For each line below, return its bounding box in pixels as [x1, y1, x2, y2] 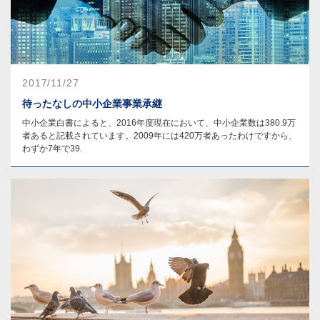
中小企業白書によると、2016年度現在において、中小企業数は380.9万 [22, 117, 296, 128]
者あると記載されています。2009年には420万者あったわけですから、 [22, 130, 297, 141]
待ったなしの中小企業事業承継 [22, 97, 162, 109]
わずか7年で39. [22, 143, 82, 154]
